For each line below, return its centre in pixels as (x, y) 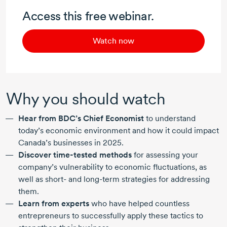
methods (115, 155)
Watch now (113, 41)
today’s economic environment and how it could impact (119, 131)
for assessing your (165, 155)
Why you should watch (86, 99)
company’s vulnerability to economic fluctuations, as (112, 167)
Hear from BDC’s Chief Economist (81, 119)
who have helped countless (139, 204)
